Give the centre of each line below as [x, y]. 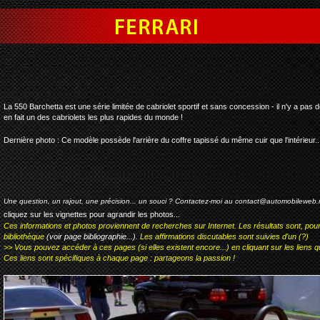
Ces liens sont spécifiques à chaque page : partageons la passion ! [119, 257]
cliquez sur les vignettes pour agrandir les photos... [92, 214]
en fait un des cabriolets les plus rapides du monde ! [93, 117]
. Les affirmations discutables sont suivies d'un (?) [222, 236]
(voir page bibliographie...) [91, 236]
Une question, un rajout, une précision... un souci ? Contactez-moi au [119, 201]
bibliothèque [25, 236]
